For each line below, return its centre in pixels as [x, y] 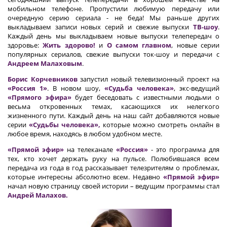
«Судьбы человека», [65, 125]
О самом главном [139, 45]
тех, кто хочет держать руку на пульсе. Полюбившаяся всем [113, 159]
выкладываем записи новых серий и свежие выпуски [100, 27]
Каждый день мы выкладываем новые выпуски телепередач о [113, 36]
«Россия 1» [27, 88]
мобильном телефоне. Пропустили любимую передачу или [113, 9]
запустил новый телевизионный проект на [148, 79]
